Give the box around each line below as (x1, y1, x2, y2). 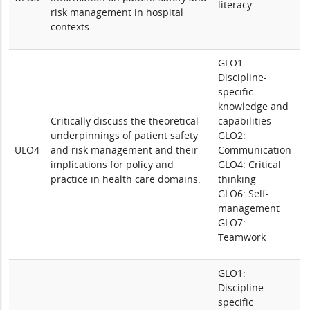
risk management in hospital (51, 6, 184, 19)
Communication (218, 143, 292, 156)
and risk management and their (51, 143, 199, 156)
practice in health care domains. (51, 172, 201, 185)
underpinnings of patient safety (51, 129, 199, 142)
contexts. (51, 20, 93, 33)
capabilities (218, 114, 272, 127)
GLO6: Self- (218, 187, 270, 200)
